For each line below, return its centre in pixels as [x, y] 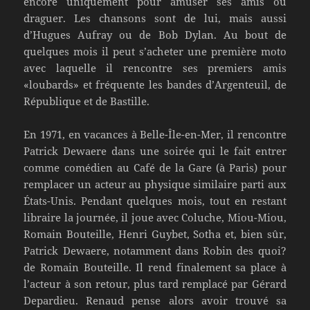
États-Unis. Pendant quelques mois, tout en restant [155, 200]
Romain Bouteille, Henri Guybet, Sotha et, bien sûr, [155, 234]
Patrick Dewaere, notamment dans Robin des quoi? [155, 250]
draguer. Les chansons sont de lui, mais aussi [155, 18]
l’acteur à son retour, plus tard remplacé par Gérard [155, 283]
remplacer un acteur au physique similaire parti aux [155, 184]
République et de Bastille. [87, 101]
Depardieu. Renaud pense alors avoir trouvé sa [155, 300]
